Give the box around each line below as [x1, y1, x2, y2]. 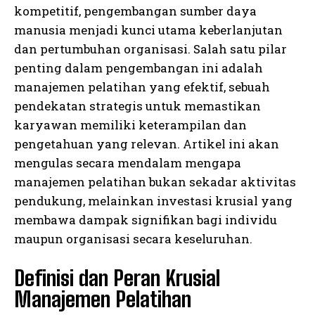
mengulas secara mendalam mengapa [14, 155, 241, 172]
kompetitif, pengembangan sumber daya [14, 3, 257, 20]
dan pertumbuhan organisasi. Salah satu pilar [14, 41, 287, 58]
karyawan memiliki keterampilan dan [14, 117, 247, 134]
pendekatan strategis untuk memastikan [14, 98, 261, 115]
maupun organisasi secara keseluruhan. [14, 231, 252, 247]
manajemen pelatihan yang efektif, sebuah [14, 79, 270, 96]
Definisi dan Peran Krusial [14, 265, 220, 291]
